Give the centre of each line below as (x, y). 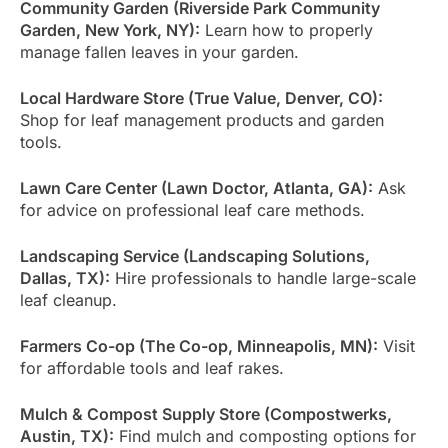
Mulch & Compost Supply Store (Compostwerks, (206, 413)
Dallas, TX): (65, 277)
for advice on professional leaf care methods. (192, 209)
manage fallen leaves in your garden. (159, 51)
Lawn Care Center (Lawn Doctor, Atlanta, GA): (196, 187)
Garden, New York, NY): (110, 29)
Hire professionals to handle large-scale (263, 277)
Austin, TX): (67, 435)
